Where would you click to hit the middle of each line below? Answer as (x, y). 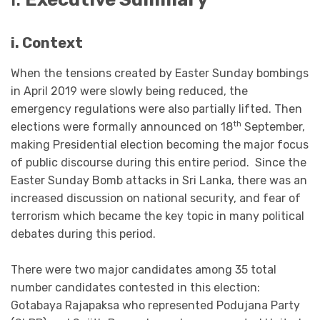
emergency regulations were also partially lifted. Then (156, 109)
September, (273, 126)
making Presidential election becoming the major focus (160, 144)
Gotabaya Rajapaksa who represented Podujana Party (155, 306)
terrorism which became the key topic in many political (157, 216)
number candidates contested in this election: (135, 288)
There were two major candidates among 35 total (144, 270)
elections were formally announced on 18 (122, 126)
